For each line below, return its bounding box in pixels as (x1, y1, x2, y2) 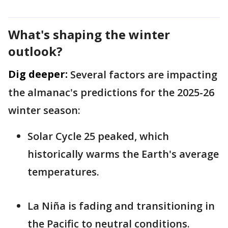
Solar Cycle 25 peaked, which (27, 129, 169, 144)
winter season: (8, 103, 80, 118)
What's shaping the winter (8, 26, 170, 43)
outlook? (8, 43, 63, 60)
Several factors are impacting (70, 68, 217, 82)
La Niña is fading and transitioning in (27, 199, 215, 213)
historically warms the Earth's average (27, 147, 219, 161)
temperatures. (27, 165, 99, 179)
